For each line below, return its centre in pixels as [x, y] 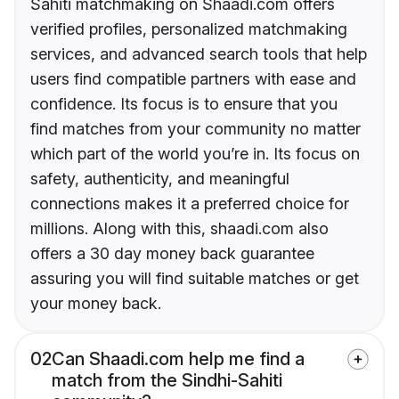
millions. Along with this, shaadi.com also [179, 229]
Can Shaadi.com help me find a [178, 359]
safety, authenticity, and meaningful [160, 179]
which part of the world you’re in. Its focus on [195, 154]
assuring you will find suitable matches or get [195, 279]
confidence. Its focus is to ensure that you [184, 104]
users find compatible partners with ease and [193, 79]
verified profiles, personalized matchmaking [189, 29]
